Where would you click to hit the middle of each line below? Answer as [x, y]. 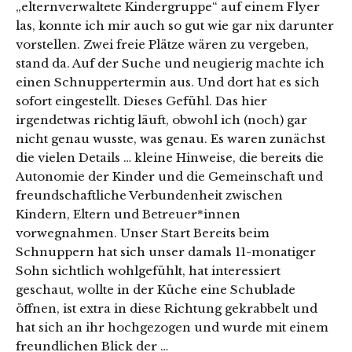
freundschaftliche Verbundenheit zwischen [149, 196]
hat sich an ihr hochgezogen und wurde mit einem [172, 328]
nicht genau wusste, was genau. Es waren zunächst [170, 139]
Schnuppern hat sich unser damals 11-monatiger [166, 252]
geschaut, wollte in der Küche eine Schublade [156, 290]
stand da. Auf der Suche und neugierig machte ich [170, 64]
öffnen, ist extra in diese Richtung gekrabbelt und [167, 309]
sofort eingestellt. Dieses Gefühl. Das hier [141, 101]
